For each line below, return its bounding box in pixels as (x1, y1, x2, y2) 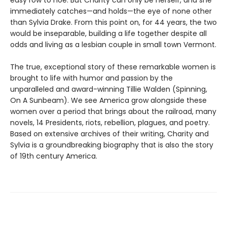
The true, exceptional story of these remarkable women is (10, 62, 216, 72)
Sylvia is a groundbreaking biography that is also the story (10, 140, 213, 150)
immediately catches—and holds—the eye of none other (10, 6, 212, 16)
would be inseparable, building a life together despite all (10, 28, 207, 39)
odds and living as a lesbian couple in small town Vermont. (10, 40, 216, 50)
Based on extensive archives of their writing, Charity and (10, 129, 209, 139)
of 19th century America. (10, 151, 97, 161)
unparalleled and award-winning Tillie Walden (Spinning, (10, 84, 207, 94)
